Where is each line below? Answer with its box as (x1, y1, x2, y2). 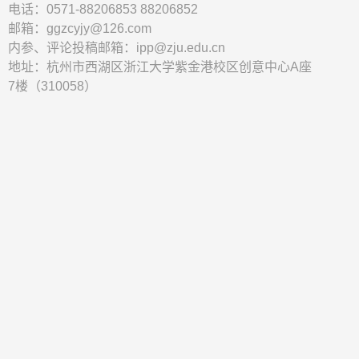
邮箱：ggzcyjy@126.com (8, 21, 151, 35)
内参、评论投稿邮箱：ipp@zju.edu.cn (8, 40, 225, 54)
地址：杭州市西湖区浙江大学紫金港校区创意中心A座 (8, 59, 312, 74)
